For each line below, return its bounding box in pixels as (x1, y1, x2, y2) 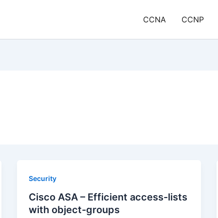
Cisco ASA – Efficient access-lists (28, 191, 187, 203)
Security (28, 174, 56, 182)
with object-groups (28, 203, 120, 216)
